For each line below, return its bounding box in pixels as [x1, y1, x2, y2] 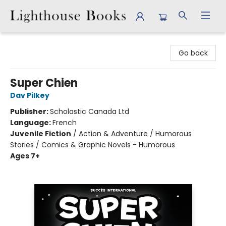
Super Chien [10, 75, 78, 91]
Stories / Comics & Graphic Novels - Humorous [10, 140, 175, 150]
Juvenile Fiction [10, 129, 71, 139]
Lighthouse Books [8, 37, 68, 47]
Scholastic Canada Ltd [50, 106, 129, 117]
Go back [179, 48, 208, 58]
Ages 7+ [10, 151, 40, 161]
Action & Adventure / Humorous [79, 129, 192, 139]
